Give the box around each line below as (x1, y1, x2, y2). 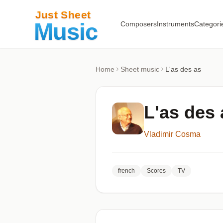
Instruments (156, 20, 194, 28)
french (118, 167, 135, 174)
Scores (147, 167, 166, 174)
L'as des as (165, 65, 201, 73)
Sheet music (120, 65, 159, 73)
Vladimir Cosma (144, 130, 201, 138)
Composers (120, 20, 157, 28)
